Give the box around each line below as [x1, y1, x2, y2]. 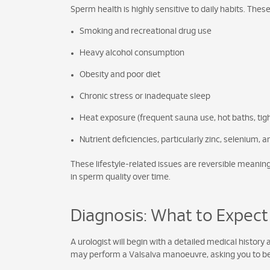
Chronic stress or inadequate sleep [80, 92, 210, 101]
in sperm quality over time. [71, 173, 171, 182]
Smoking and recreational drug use [80, 27, 212, 36]
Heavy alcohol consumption [80, 49, 184, 58]
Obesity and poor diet [80, 71, 160, 80]
